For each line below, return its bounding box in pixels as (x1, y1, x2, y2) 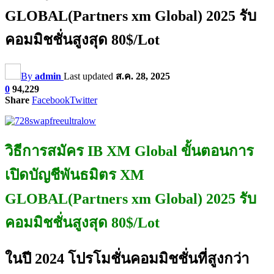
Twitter (70, 94, 97, 105)
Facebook (32, 94, 70, 105)
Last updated (64, 70, 116, 81)
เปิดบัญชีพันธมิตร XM (5, 166, 144, 183)
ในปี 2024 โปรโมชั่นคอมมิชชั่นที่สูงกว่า (5, 250, 249, 267)
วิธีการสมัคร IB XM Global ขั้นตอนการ (5, 143, 254, 159)
